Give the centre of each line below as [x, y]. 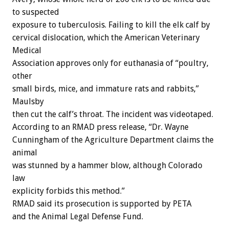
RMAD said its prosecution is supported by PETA [102, 204]
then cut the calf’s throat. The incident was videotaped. [113, 114]
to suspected [36, 12]
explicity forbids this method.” [68, 191]
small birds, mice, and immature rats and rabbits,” [106, 89]
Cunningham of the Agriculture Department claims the [113, 140]
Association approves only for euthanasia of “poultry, [110, 63]
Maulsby [28, 102]
